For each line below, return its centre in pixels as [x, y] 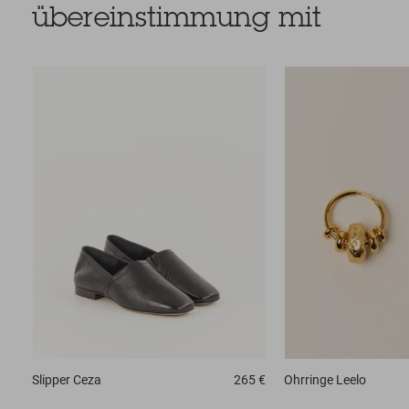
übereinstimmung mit [177, 20]
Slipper [51, 379]
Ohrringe [308, 379]
